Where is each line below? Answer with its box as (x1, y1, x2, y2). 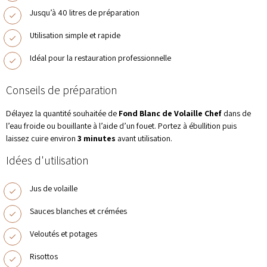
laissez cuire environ (6, 133, 77, 144)
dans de (222, 108, 251, 119)
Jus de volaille (30, 183, 77, 194)
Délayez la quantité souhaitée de (6, 108, 119, 119)
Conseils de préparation (6, 83, 117, 98)
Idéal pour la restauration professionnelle (30, 52, 171, 63)
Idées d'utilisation (6, 154, 89, 169)
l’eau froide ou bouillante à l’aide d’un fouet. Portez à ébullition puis (6, 120, 237, 131)
